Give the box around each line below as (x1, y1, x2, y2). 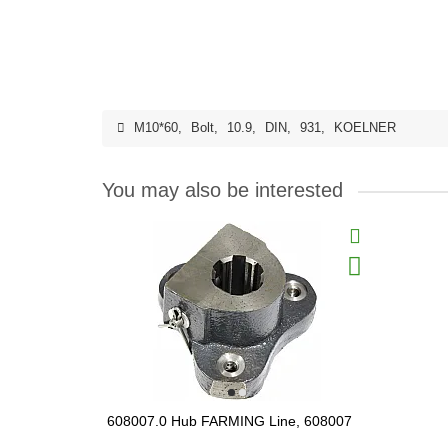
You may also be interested (102, 179, 343, 201)
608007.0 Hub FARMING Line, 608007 (107, 413, 352, 429)
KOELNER (334, 121, 396, 135)
